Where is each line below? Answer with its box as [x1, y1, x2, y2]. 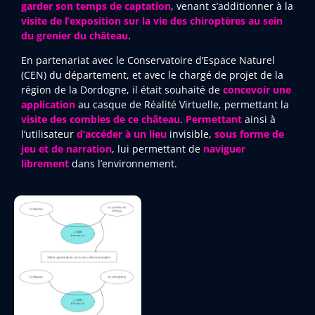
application [21, 98, 78, 112]
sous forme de [214, 127, 284, 141]
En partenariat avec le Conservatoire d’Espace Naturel [21, 53, 275, 67]
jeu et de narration [21, 142, 112, 156]
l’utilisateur [21, 127, 77, 141]
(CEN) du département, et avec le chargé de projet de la [21, 68, 283, 82]
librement [21, 157, 69, 171]
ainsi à [242, 112, 276, 127]
